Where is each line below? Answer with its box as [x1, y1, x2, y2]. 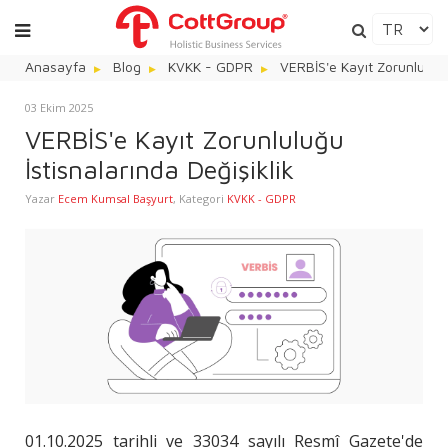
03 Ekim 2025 [25, 100, 93, 115]
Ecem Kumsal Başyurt [58, 191, 173, 206]
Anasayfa [25, 58, 86, 75]
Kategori [179, 191, 227, 206]
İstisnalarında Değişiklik [25, 154, 294, 184]
